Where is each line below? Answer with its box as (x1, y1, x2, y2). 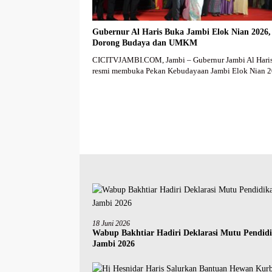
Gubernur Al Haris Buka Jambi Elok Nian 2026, (92, 27, 271, 37)
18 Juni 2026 (92, 219, 130, 228)
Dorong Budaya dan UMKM (92, 38, 197, 48)
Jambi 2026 (92, 239, 135, 249)
